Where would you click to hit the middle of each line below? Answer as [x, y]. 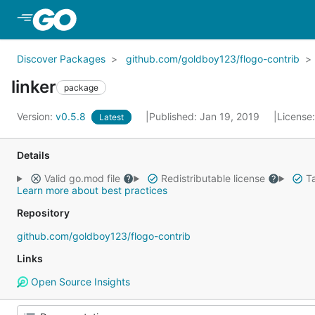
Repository [43, 213]
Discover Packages [61, 59]
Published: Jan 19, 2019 [206, 116]
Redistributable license [213, 178]
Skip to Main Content [136, 19]
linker [34, 87]
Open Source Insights [79, 282]
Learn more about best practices [92, 190]
